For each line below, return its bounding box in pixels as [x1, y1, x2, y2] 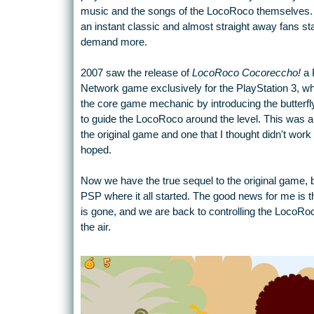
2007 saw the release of [80, 67, 192, 79]
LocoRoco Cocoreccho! [191, 67, 301, 79]
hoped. [80, 144, 111, 156]
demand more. [80, 36, 147, 48]
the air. [80, 221, 111, 233]
